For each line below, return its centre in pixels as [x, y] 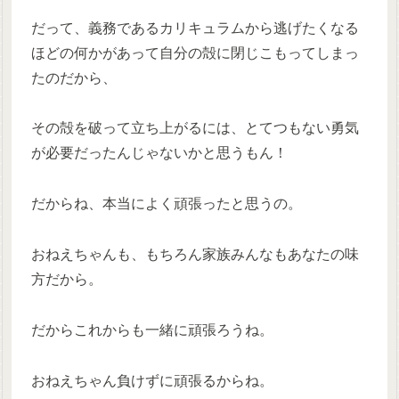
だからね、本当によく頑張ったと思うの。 [167, 204]
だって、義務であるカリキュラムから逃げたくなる [195, 28]
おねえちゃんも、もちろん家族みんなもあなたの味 [195, 254]
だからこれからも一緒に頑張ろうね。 [153, 330]
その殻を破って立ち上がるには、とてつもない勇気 [195, 128]
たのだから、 [74, 77]
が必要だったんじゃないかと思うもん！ [160, 153]
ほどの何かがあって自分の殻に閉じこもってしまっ [195, 53]
